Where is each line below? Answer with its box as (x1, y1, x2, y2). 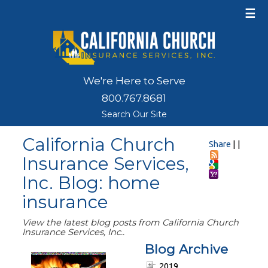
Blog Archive (144, 241, 228, 257)
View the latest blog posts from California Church (22, 217, 239, 228)
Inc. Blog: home (22, 172, 160, 193)
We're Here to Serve (83, 75, 185, 87)
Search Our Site (101, 109, 167, 120)
